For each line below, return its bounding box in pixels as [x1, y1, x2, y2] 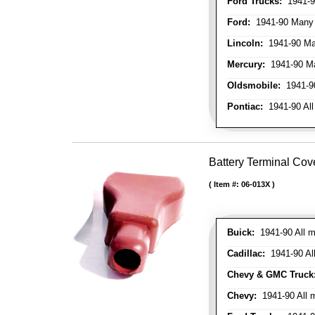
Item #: [214, 180, 241, 188]
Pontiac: [227, 101, 263, 112]
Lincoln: [227, 38, 263, 49]
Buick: [227, 227, 255, 238]
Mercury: [227, 59, 265, 70]
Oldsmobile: [227, 80, 281, 91]
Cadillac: [227, 248, 265, 259]
